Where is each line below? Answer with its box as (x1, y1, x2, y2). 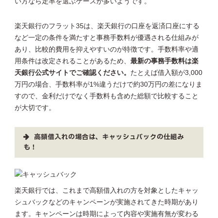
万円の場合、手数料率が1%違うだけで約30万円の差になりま (15, 80, 202, 88)
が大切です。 (15, 104, 55, 111)
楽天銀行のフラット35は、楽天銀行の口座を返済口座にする (15, 22, 200, 30)
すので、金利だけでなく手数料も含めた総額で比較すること (15, 92, 199, 100)
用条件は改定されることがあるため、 (15, 57, 130, 65)
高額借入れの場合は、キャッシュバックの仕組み (34, 132, 184, 142)
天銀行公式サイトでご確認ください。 (15, 69, 130, 76)
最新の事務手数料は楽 (130, 57, 199, 65)
